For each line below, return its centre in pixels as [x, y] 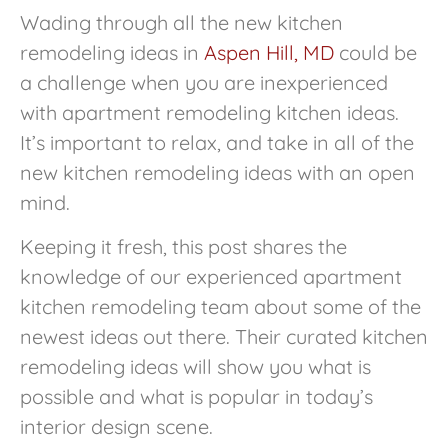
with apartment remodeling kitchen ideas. [209, 113]
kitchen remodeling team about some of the [220, 307]
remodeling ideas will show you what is [195, 367]
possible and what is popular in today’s [196, 397]
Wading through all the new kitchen [181, 23]
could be [375, 53]
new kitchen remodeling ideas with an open [217, 173]
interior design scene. [116, 427]
